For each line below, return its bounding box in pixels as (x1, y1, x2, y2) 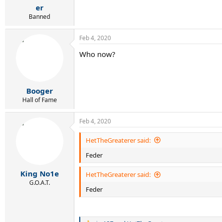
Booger (26, 85, 53, 96)
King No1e (20, 168, 59, 178)
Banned (29, 12, 50, 21)
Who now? (79, 49, 115, 59)
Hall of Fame (22, 95, 57, 104)
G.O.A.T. (29, 178, 50, 187)
